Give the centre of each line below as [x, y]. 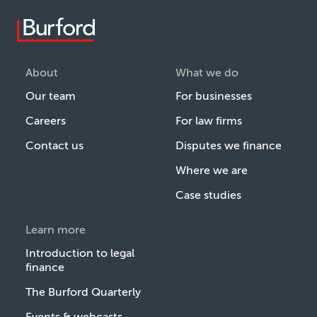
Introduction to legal [80, 253]
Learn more [56, 229]
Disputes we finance [229, 145]
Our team [51, 96]
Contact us [54, 145]
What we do [207, 72]
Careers [46, 120]
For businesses [214, 96]
